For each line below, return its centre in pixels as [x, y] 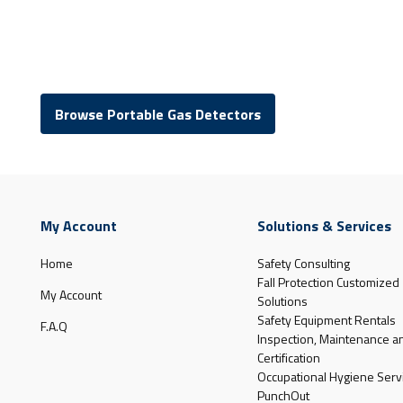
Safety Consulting [303, 264]
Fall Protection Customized [328, 282]
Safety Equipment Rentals [326, 320]
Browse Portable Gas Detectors [158, 114]
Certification [288, 358]
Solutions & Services [324, 226]
